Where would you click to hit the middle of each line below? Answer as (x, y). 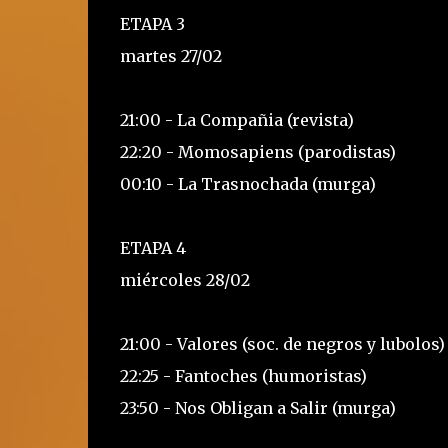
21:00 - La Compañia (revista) (236, 120)
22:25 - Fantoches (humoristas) (243, 376)
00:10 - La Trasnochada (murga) (247, 184)
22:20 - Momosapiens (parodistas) (257, 152)
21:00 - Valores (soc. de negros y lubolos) (282, 344)
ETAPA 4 (152, 248)
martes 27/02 (170, 56)
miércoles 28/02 (184, 280)
